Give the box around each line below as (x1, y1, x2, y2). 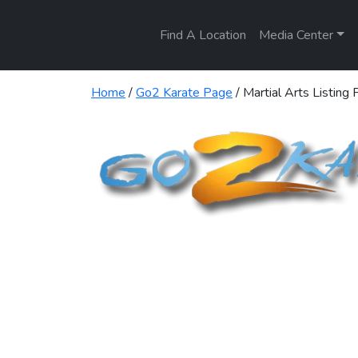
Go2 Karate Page (136, 84, 233, 101)
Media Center (259, 26, 334, 44)
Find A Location (160, 26, 247, 44)
